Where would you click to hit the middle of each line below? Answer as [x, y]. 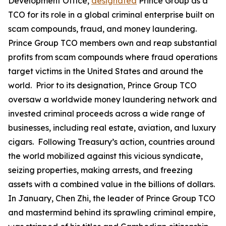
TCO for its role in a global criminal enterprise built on [111, 15]
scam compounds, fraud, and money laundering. [103, 29]
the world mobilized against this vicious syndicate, [105, 156]
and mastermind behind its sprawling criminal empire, [112, 212]
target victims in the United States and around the [106, 71]
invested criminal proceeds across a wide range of [106, 114]
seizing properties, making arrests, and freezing [100, 170]
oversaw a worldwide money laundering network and [112, 99]
